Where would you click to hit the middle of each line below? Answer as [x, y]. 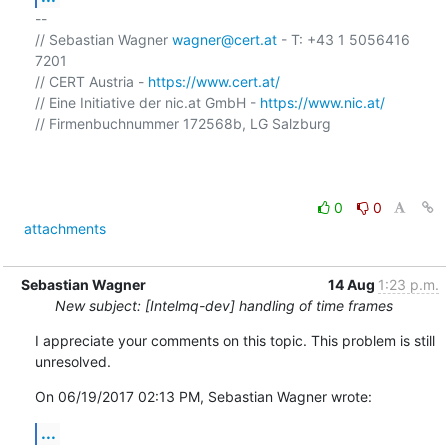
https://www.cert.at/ [213, 81]
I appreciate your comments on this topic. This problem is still [234, 340]
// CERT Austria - [91, 81]
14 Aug [352, 284]
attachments [64, 228]
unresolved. [72, 361]
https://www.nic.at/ [322, 102]
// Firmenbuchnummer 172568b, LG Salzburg [182, 123]
